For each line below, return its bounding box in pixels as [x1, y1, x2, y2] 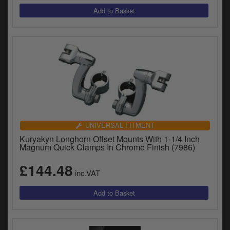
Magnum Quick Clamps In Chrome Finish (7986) [20, 141, 195, 154]
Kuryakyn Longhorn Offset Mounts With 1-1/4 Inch [20, 133, 200, 145]
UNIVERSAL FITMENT [85, 120, 155, 130]
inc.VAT [73, 167, 100, 179]
